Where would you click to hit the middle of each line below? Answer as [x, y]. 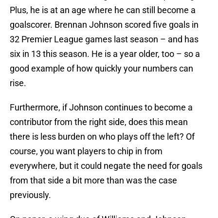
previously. [30, 195]
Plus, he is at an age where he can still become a [103, 10]
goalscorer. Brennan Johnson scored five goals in [104, 25]
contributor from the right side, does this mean [99, 122]
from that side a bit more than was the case [93, 181]
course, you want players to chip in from [86, 151]
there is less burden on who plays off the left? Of [102, 137]
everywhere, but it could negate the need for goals [106, 166]
